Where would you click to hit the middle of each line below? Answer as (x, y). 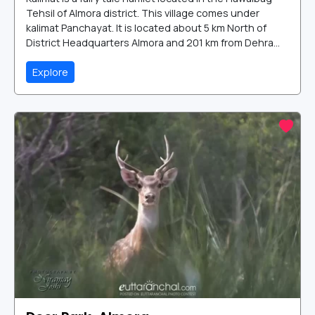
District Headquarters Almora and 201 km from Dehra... (153, 43)
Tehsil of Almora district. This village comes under (143, 13)
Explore (50, 72)
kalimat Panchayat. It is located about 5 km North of (146, 28)
